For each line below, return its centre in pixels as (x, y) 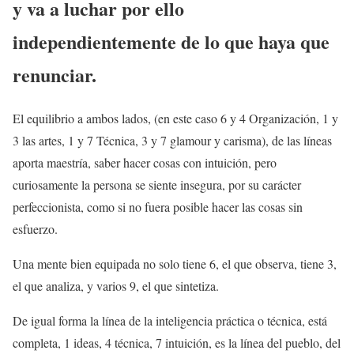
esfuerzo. (35, 228)
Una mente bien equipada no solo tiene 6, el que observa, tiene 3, (175, 263)
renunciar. (55, 74)
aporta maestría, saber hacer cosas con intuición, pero (145, 162)
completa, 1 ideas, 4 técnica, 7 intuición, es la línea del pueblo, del (177, 342)
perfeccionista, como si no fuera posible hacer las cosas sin (158, 206)
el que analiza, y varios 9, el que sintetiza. (116, 285)
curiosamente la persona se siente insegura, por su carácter (157, 184)
